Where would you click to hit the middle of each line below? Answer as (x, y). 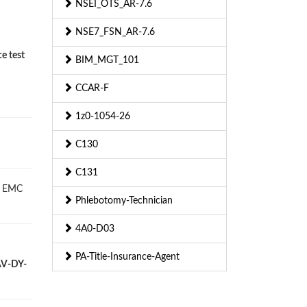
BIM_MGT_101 (106, 61)
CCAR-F (91, 89)
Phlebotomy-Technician (123, 201)
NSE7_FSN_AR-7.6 (114, 33)
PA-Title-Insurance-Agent (126, 257)
